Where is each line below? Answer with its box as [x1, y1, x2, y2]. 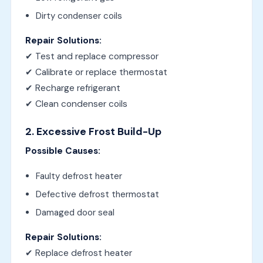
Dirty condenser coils [35, 9, 122, 22]
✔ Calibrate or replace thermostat [25, 66, 167, 78]
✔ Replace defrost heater [25, 247, 132, 259]
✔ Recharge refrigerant [25, 82, 120, 94]
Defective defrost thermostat [35, 188, 159, 200]
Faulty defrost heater [35, 170, 122, 182]
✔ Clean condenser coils [25, 97, 127, 110]
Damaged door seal [35, 206, 114, 218]
